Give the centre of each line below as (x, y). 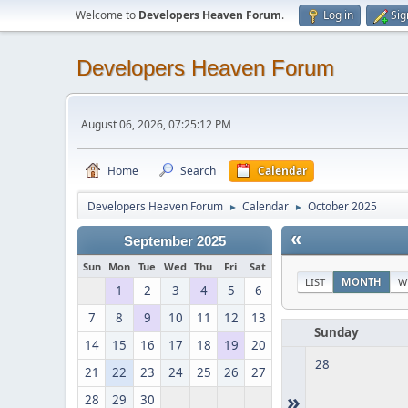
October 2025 (342, 206)
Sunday (337, 332)
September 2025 (175, 241)
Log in (338, 15)
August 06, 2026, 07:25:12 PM (156, 124)
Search (198, 171)
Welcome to (107, 15)
